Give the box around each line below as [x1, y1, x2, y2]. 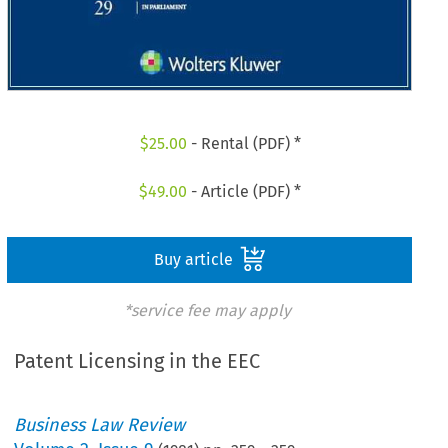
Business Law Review [14, 414, 186, 437]
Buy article [153, 249, 237, 269]
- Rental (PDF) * [186, 134, 301, 154]
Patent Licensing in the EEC [14, 349, 261, 374]
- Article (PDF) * [187, 181, 302, 201]
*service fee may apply [123, 300, 291, 320]
